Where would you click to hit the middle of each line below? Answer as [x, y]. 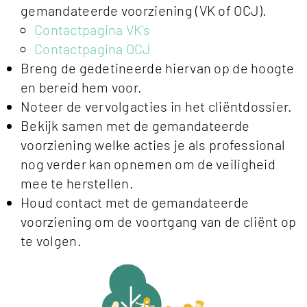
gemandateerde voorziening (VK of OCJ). [144, 11]
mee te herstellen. [77, 183]
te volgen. [51, 241]
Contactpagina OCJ [93, 49]
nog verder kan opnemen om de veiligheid [148, 164]
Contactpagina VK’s [93, 30]
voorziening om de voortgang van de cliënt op [159, 222]
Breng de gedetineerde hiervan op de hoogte [158, 68]
